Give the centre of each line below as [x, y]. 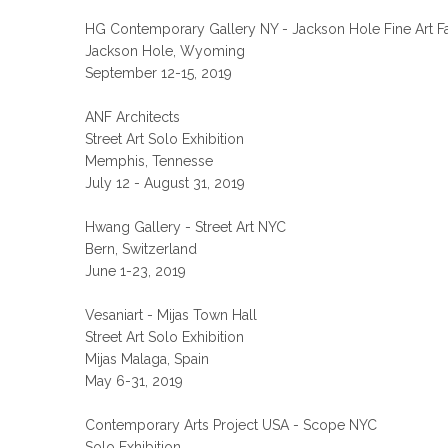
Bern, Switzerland [141, 249]
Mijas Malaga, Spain [147, 359]
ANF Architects [133, 117]
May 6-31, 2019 [134, 381]
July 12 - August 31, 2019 [165, 183]
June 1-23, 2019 [136, 271]
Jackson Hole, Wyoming [165, 51]
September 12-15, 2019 [159, 73]
